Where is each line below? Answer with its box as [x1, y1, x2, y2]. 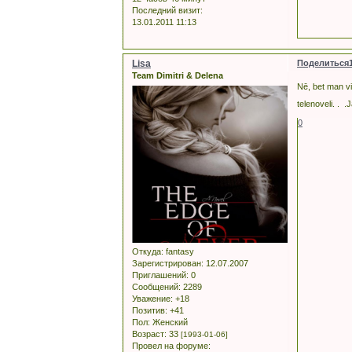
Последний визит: [132, 5, 203, 16]
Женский [150, 317, 188, 327]
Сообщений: [132, 281, 181, 291]
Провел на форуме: [132, 340, 211, 350]
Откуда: [132, 246, 163, 256]
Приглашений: [132, 269, 189, 280]
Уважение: [132, 293, 173, 303]
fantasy [163, 246, 194, 256]
